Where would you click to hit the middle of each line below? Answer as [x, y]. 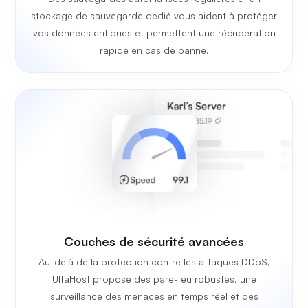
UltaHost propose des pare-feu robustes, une [154, 278]
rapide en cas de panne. [154, 49]
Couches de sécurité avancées [154, 241]
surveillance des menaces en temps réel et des [154, 296]
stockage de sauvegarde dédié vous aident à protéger [154, 15]
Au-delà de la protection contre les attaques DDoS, [154, 261]
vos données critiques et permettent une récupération [154, 32]
